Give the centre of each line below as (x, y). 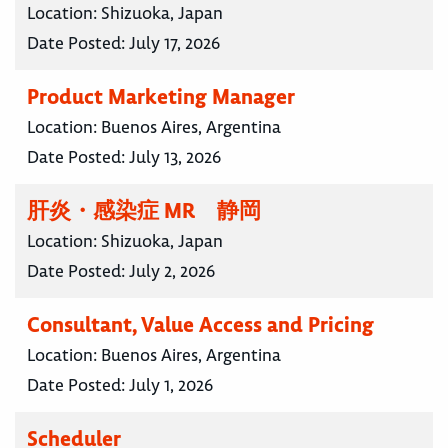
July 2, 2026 (172, 271)
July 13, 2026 (175, 157)
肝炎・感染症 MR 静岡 (144, 211)
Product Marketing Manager (161, 97)
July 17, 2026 (174, 43)
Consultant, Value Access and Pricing (200, 325)
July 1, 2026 (171, 385)
